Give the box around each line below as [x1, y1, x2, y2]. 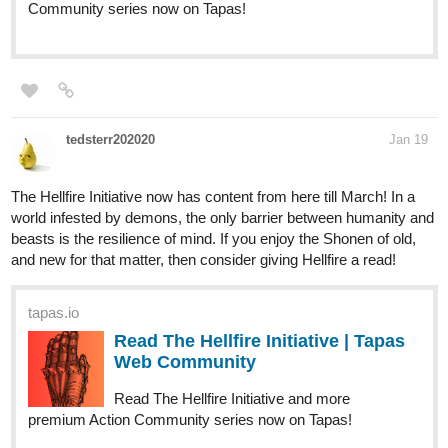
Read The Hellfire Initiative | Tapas [114, 331, 405, 352]
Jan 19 [389, 132, 428, 148]
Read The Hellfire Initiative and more [114, 390, 350, 408]
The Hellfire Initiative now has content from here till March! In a [11, 188, 415, 206]
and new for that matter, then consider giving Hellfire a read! [11, 251, 396, 269]
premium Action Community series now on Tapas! [28, 411, 352, 429]
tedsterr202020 [66, 132, 155, 148]
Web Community [114, 352, 256, 373]
